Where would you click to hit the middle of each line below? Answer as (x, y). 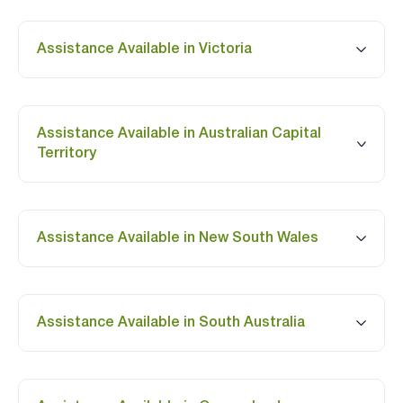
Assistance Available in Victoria (144, 49)
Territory (67, 154)
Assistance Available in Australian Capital (179, 134)
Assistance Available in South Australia (171, 323)
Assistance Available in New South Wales (178, 238)
